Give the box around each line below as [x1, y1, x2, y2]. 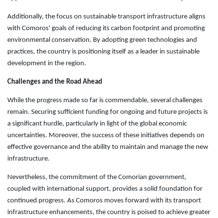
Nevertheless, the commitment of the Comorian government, [7, 173, 186, 181]
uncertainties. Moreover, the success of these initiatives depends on [7, 131, 204, 139]
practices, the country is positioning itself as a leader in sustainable [7, 48, 200, 55]
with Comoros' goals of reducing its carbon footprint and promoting [7, 24, 205, 32]
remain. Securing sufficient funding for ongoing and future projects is [7, 108, 208, 116]
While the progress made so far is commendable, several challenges [7, 96, 202, 104]
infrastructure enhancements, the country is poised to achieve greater [7, 208, 210, 216]
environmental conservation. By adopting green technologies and [7, 36, 197, 44]
